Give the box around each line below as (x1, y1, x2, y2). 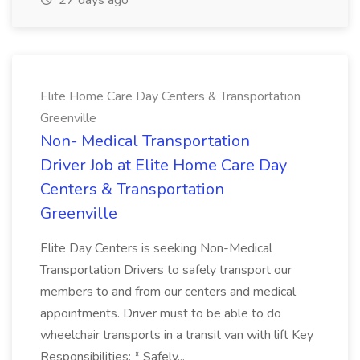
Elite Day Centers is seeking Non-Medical (40, 239, 272, 257)
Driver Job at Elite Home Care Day (40, 154, 287, 176)
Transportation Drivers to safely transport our (40, 261, 292, 279)
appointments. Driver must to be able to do (40, 305, 281, 322)
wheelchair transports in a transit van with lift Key (40, 326, 313, 344)
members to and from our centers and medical (40, 283, 296, 301)
